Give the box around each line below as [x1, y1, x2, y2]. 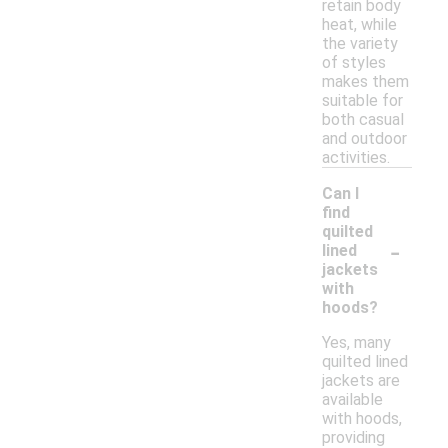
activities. [322, 148, 390, 168]
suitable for [322, 91, 403, 111]
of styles [322, 53, 386, 73]
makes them [322, 72, 409, 92]
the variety [322, 34, 398, 54]
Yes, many [322, 333, 391, 353]
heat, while [322, 15, 397, 35]
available [322, 390, 383, 410]
